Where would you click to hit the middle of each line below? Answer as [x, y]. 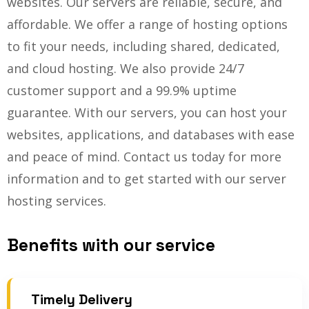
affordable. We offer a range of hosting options [147, 24]
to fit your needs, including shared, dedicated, [143, 47]
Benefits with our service [111, 245]
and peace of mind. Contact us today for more [144, 157]
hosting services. [57, 201]
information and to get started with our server [147, 179]
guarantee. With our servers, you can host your [147, 113]
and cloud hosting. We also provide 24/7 [126, 69]
